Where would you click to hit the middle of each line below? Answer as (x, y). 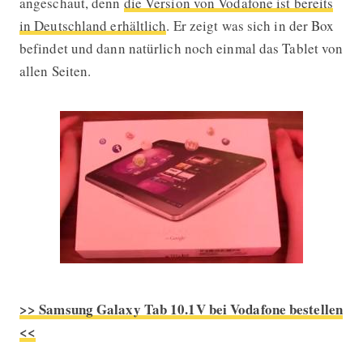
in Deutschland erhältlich (93, 25)
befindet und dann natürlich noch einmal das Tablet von (181, 48)
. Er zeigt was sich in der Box (250, 25)
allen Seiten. (55, 70)
